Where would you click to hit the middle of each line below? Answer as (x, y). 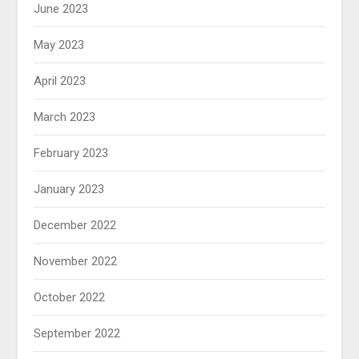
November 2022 (76, 262)
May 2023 (59, 45)
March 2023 (65, 117)
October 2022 (70, 298)
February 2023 (71, 153)
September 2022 (77, 334)
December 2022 (75, 226)
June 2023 (61, 9)
